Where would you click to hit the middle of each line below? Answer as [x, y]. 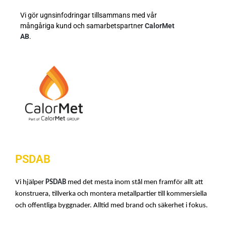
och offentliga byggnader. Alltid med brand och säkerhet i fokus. [112, 205]
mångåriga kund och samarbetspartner [82, 26]
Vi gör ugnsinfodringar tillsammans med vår [89, 16]
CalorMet [160, 26]
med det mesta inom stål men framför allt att [135, 182]
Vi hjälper [30, 182]
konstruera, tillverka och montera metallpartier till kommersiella [111, 194]
